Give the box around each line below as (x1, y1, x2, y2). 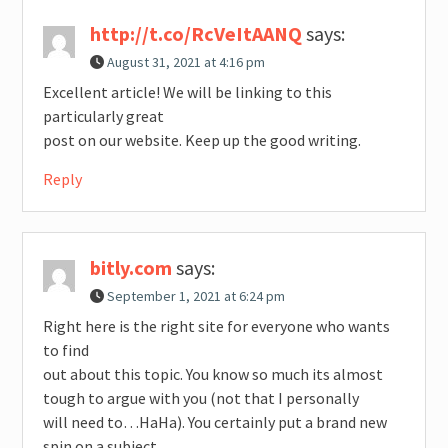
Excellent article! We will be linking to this (42, 82, 332, 103)
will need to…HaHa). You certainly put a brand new (42, 412, 387, 433)
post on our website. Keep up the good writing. (42, 130, 361, 151)
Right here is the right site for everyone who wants (42, 316, 390, 337)
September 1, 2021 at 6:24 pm (106, 287, 285, 306)
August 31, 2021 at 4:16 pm (106, 53, 265, 72)
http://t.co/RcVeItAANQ (89, 21, 302, 47)
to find (42, 340, 89, 361)
